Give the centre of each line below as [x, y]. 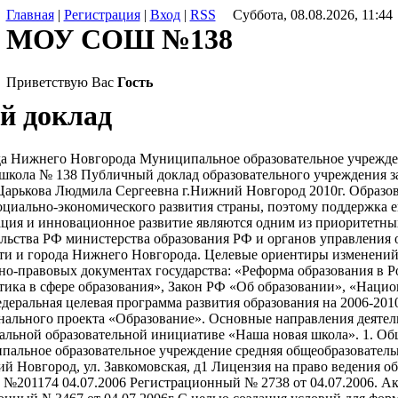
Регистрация [102, 15]
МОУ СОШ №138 [119, 39]
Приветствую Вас [60, 82]
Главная [30, 15]
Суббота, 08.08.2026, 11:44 [312, 15]
